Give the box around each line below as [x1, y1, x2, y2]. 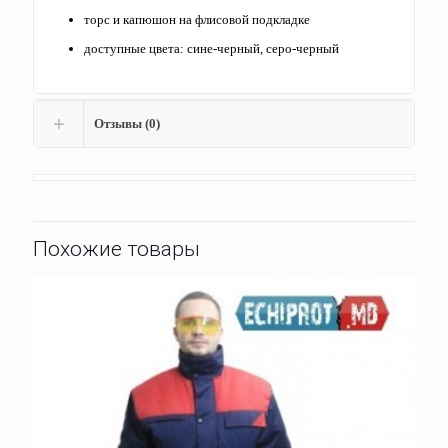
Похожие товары [33, 237, 200, 262]
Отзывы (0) [94, 116, 160, 132]
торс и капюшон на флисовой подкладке [84, 12, 310, 28]
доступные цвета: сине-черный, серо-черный [84, 41, 339, 57]
